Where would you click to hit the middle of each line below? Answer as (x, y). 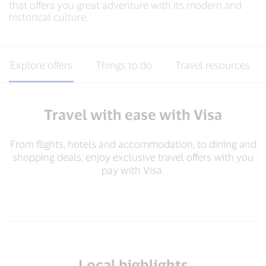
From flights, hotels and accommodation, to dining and (133, 144)
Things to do (124, 65)
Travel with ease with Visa (133, 114)
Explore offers (41, 65)
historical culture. (49, 17)
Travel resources (213, 65)
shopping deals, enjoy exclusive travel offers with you (133, 157)
